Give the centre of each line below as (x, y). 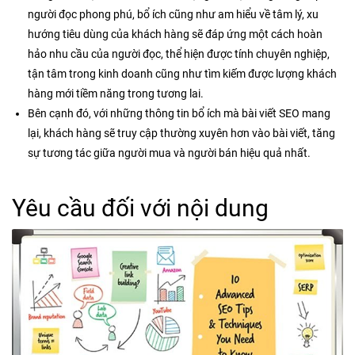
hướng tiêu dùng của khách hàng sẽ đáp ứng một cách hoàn (175, 34)
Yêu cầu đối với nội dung (140, 208)
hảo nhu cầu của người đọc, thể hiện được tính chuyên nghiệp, (179, 53)
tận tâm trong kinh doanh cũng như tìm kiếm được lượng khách (182, 73)
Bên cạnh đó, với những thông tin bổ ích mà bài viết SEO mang (179, 113)
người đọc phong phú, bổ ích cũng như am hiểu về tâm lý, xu (173, 14)
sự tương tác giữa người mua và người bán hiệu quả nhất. (169, 153)
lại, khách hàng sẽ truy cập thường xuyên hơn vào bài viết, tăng (181, 133)
